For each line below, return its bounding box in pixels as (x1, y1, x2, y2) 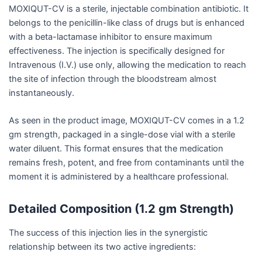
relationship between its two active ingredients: (9, 241, 196, 252)
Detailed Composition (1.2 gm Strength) (9, 201, 234, 216)
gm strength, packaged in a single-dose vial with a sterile (9, 129, 235, 140)
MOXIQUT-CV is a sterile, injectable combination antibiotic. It (9, 3, 249, 14)
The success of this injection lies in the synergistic (9, 227, 208, 238)
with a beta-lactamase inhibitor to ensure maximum (9, 31, 212, 42)
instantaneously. (9, 87, 74, 98)
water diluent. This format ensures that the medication (9, 143, 223, 154)
